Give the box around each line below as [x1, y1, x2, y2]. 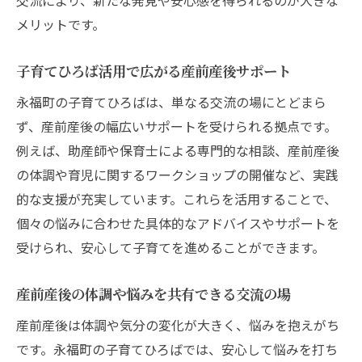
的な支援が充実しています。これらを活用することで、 [16, 188, 337, 208]
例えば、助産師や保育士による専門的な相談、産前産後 [16, 140, 339, 160]
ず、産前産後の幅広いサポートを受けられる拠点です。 [16, 116, 337, 136]
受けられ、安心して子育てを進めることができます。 [16, 237, 325, 257]
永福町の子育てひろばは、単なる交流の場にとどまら [16, 91, 326, 112]
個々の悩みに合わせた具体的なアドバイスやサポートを [16, 213, 339, 233]
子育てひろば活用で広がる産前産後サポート [16, 61, 291, 80]
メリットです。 [16, 14, 105, 34]
